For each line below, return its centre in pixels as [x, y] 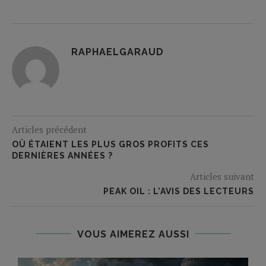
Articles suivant [222, 176]
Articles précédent [49, 129]
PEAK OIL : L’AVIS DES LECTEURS [179, 191]
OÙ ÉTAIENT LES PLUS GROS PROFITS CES [110, 144]
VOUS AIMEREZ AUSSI [133, 234]
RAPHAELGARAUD [118, 52]
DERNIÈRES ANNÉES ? [62, 155]
